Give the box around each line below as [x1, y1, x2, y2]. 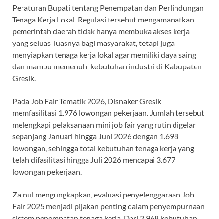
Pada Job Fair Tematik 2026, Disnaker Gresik [12, 96, 161, 106]
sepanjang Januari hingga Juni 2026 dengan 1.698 [12, 131, 178, 141]
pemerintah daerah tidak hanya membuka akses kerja [12, 26, 190, 36]
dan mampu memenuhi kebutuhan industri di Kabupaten [12, 62, 202, 71]
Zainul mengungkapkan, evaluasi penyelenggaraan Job [12, 190, 194, 199]
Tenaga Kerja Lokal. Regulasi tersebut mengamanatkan [12, 15, 194, 24]
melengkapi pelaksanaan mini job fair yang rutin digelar [12, 120, 196, 130]
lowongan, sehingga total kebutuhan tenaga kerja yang [12, 143, 194, 153]
